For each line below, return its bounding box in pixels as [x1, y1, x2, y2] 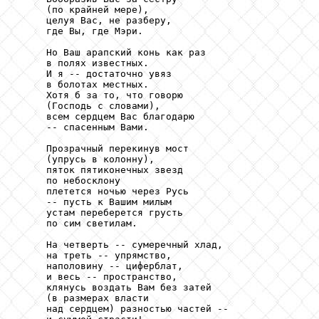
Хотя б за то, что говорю [18, 90, 183, 101]
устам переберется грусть [18, 207, 183, 219]
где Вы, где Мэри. [18, 26, 143, 37]
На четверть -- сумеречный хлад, [18, 239, 223, 251]
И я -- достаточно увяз [18, 68, 172, 80]
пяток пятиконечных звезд [18, 164, 183, 176]
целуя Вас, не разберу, [18, 15, 172, 26]
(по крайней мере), [18, 4, 149, 16]
